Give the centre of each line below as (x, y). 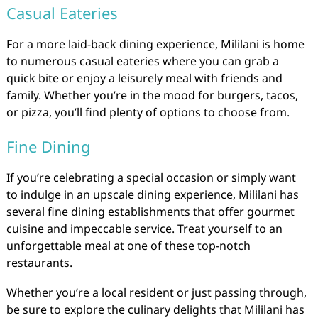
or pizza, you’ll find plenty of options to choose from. (148, 112)
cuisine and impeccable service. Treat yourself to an (144, 229)
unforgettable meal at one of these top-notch (128, 246)
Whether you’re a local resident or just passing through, (156, 292)
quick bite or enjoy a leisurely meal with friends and (144, 78)
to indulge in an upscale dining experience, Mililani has (152, 194)
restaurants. (39, 263)
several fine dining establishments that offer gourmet (150, 212)
